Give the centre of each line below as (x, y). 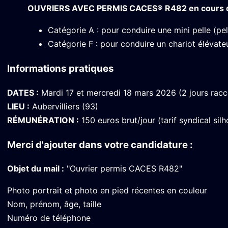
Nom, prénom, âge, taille (54, 204)
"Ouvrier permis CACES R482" (123, 169)
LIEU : (18, 106)
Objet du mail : (36, 169)
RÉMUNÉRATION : (43, 120)
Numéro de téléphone (49, 218)
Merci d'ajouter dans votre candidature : (100, 145)
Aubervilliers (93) (64, 106)
